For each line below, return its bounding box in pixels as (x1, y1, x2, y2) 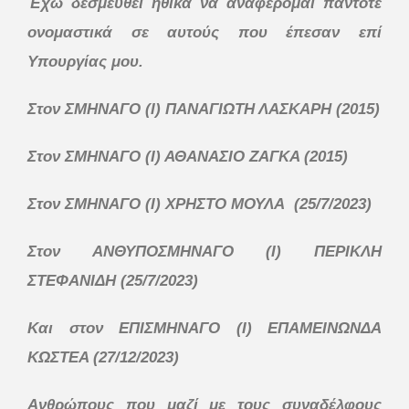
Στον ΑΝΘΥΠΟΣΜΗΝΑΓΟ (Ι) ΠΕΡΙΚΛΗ (27, 242, 382, 260)
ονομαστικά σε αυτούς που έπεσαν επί (27, 23, 382, 41)
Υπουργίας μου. (27, 52, 143, 70)
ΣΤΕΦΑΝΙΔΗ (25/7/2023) (27, 271, 198, 289)
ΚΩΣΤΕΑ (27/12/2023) (27, 348, 179, 366)
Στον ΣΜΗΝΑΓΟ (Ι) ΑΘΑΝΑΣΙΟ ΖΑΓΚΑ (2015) (27, 147, 348, 165)
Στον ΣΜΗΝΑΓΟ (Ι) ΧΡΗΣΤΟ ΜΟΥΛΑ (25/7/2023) (27, 194, 372, 213)
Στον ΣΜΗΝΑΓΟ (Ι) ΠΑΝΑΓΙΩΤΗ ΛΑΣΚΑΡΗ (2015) (27, 100, 380, 118)
